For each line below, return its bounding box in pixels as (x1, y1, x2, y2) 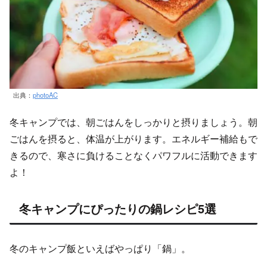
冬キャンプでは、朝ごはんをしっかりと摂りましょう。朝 (10, 115, 257, 129)
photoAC (33, 89, 58, 100)
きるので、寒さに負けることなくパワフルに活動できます (10, 148, 257, 163)
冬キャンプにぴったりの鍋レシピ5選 (19, 200, 216, 218)
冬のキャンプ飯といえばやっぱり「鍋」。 (10, 241, 191, 255)
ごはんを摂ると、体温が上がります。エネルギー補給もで (10, 132, 257, 146)
